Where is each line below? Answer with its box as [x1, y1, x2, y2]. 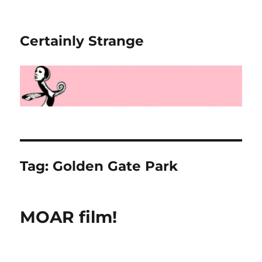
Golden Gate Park [53, 157, 178, 174]
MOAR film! [20, 206, 118, 227]
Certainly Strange [20, 33, 144, 49]
